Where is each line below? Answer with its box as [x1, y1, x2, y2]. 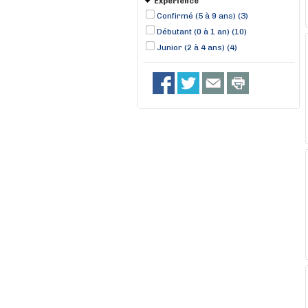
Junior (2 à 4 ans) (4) [157, 43, 237, 52]
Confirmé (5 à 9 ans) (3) [157, 11, 248, 21]
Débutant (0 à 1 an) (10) [157, 27, 247, 36]
